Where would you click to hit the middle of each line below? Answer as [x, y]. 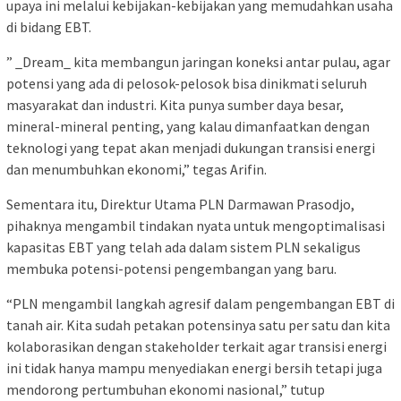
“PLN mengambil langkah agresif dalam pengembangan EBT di [200, 303]
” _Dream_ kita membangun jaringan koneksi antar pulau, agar [198, 61]
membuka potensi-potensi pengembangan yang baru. [171, 268]
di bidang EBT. [49, 26]
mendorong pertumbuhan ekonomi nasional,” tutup [166, 389]
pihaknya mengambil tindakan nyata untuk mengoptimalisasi [196, 225]
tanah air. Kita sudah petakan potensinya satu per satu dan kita [198, 324]
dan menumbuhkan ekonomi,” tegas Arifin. [137, 169]
